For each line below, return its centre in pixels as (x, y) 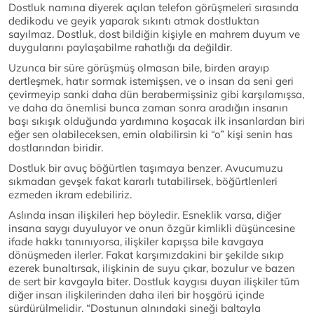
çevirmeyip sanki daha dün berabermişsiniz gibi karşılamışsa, (156, 95)
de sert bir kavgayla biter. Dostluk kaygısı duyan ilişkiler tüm (154, 282)
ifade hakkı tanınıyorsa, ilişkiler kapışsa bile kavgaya (136, 242)
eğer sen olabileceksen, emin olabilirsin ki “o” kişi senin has (150, 135)
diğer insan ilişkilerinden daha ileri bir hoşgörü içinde (136, 295)
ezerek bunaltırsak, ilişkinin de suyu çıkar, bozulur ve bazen (152, 268)
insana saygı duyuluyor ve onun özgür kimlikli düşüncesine (152, 228)
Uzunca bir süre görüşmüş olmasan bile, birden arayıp (139, 68)
